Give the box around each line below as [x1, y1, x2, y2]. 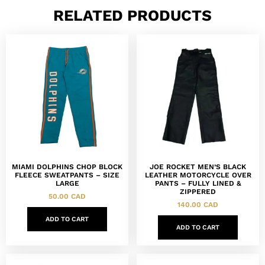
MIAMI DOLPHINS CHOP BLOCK [12, 162, 122, 171]
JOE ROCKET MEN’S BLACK [150, 162, 246, 171]
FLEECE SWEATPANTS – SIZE [15, 170, 119, 179]
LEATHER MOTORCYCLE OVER [144, 170, 251, 179]
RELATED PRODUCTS [53, 6, 212, 24]
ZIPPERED [180, 187, 216, 196]
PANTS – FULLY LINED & [154, 179, 241, 188]
